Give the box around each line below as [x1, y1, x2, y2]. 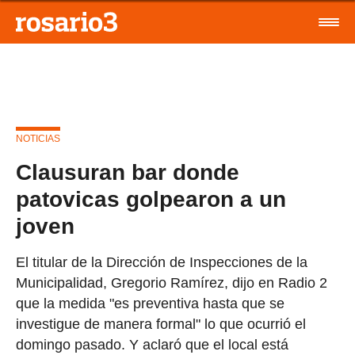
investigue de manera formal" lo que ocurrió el [16, 316, 306, 332]
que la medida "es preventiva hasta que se [16, 296, 284, 311]
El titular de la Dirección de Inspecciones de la [16, 254, 307, 270]
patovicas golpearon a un [16, 187, 286, 212]
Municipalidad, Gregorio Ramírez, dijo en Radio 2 [16, 275, 327, 291]
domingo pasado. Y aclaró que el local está [16, 337, 288, 353]
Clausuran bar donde [16, 160, 239, 185]
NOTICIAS [16, 133, 60, 144]
